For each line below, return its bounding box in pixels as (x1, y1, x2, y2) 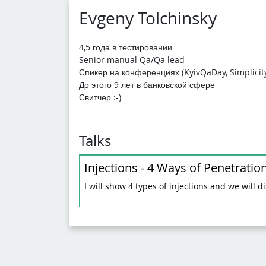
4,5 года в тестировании (79, 41, 172, 53)
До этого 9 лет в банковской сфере (79, 78, 215, 90)
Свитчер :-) (79, 91, 121, 103)
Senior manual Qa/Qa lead (79, 53, 185, 65)
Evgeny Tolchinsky (79, 7, 217, 29)
